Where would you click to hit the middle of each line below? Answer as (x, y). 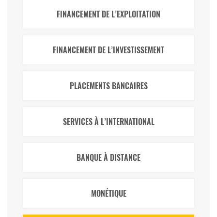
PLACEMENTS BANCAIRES (108, 86)
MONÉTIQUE (108, 193)
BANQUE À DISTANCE (108, 157)
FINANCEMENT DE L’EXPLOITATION (108, 14)
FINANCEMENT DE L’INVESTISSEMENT (108, 50)
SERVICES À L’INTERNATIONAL (108, 122)
